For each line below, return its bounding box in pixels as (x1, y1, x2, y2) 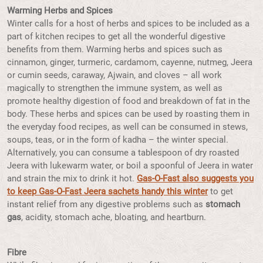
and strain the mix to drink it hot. (7, 173, 137, 184)
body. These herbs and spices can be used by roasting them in (7, 109, 249, 120)
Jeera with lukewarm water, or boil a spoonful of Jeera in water (7, 160, 253, 171)
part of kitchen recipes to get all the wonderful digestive (7, 31, 225, 42)
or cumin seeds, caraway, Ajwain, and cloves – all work (7, 70, 222, 81)
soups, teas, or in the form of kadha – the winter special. (7, 134, 228, 146)
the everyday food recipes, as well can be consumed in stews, (7, 122, 248, 133)
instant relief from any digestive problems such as (7, 199, 205, 210)
